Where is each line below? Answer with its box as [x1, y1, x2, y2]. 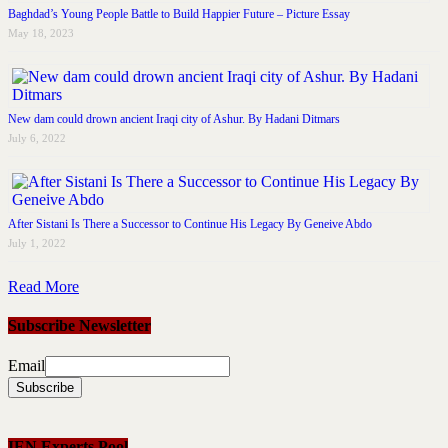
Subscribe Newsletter [8, 317, 151, 335]
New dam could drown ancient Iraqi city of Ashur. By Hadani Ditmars [8, 111, 340, 126]
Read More [8, 277, 79, 295]
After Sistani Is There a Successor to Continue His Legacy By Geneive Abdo [8, 216, 372, 231]
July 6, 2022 [8, 131, 66, 144]
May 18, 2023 [8, 26, 74, 39]
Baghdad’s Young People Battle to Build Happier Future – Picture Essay [8, 6, 350, 21]
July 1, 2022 [8, 236, 66, 249]
